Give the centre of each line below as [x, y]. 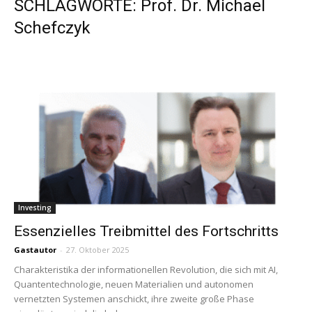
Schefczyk [52, 28]
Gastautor [35, 250]
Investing [35, 208]
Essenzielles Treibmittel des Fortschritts [146, 232]
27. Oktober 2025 [97, 250]
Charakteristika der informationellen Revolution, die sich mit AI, [146, 270]
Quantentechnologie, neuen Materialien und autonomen [134, 284]
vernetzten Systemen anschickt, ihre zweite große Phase [134, 299]
